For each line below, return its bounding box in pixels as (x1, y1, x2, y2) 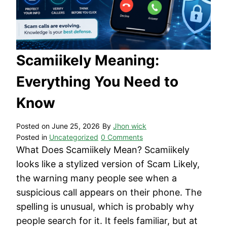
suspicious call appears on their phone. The (16, 187, 202, 198)
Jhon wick (113, 122, 146, 131)
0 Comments (101, 133, 143, 142)
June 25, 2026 (52, 122, 100, 131)
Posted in (16, 133, 49, 142)
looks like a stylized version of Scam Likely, (16, 159, 200, 170)
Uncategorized (49, 133, 98, 142)
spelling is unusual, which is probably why (16, 201, 194, 212)
